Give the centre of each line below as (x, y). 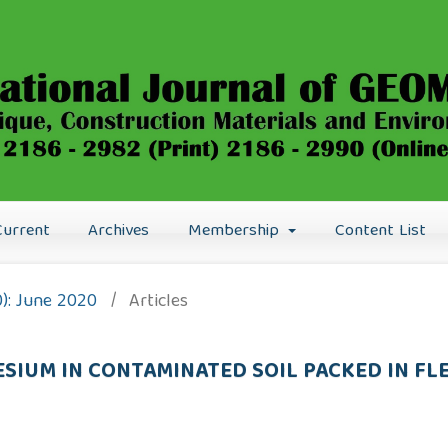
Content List (380, 231)
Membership (236, 231)
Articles (158, 302)
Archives (119, 231)
